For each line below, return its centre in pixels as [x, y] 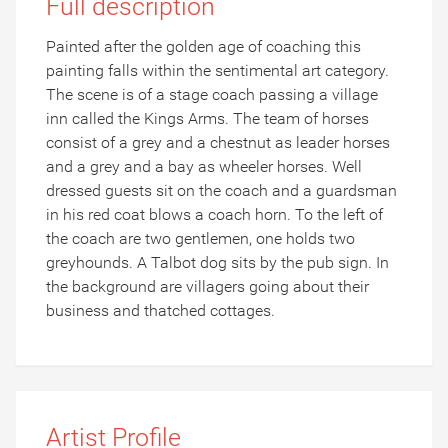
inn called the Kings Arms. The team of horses [207, 119]
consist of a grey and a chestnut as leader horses [218, 143]
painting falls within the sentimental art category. [217, 71]
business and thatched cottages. [160, 311]
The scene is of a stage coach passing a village [212, 95]
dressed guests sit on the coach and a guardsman [221, 191]
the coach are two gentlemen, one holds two [200, 239]
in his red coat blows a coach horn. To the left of [214, 215]
